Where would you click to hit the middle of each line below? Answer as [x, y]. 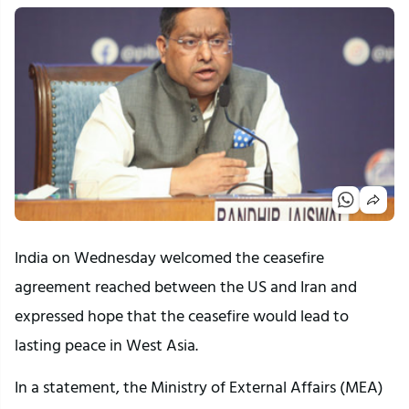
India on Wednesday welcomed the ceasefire [169, 257]
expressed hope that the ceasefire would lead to [182, 316]
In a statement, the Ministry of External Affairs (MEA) [199, 387]
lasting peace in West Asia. [108, 345]
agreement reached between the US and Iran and [186, 287]
